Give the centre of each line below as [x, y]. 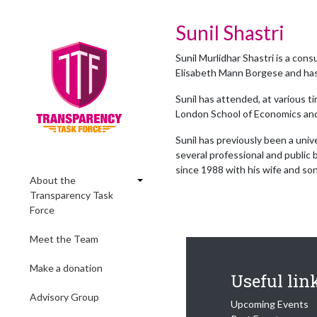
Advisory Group [64, 297]
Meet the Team [64, 239]
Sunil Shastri [230, 33]
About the [53, 180]
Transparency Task [71, 195]
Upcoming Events [270, 304]
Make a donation [66, 268]
